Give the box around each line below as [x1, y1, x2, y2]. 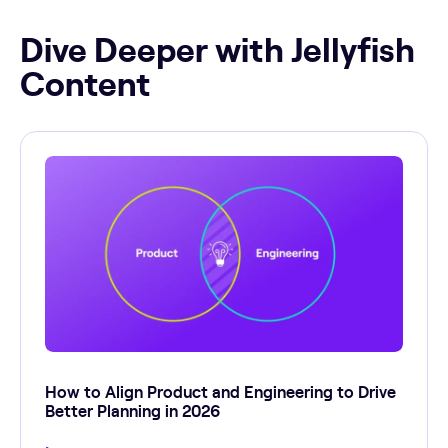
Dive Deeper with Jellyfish [20, 23, 415, 71]
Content [20, 57, 150, 105]
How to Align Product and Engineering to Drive [45, 380, 396, 403]
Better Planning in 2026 [45, 399, 221, 422]
